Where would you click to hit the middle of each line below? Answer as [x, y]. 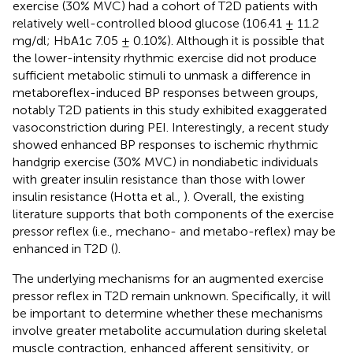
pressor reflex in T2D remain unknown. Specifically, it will [172, 295]
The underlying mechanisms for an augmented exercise [168, 278]
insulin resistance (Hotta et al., [98, 196]
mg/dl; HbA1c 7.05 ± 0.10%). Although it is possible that [169, 40]
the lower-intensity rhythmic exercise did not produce [165, 58]
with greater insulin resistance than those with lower [159, 179]
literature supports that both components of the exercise [173, 214]
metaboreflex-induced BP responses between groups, [165, 92]
